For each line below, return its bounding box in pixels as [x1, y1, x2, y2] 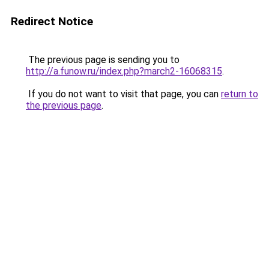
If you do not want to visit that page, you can [26, 88, 221, 100]
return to [221, 88, 258, 100]
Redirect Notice [11, 14, 93, 28]
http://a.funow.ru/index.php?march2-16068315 [26, 65, 222, 77]
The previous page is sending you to [26, 54, 180, 65]
